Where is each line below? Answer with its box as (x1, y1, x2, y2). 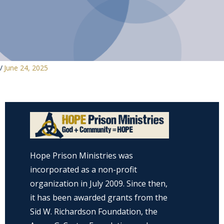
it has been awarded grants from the (30, 191, 167, 203)
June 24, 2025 (4, 63, 48, 73)
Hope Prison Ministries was (30, 149, 133, 161)
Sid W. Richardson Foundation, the (30, 205, 157, 217)
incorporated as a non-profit (30, 163, 137, 175)
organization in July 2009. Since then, (30, 177, 167, 189)
